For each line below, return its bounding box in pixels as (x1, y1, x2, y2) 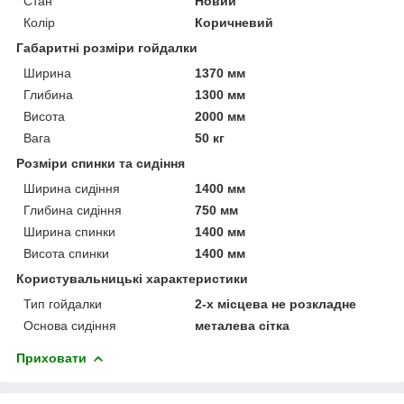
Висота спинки (23, 245, 109, 261)
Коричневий (195, 14, 274, 30)
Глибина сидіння (23, 202, 122, 217)
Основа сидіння (23, 317, 116, 333)
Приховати (16, 350, 87, 365)
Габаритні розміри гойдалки (16, 40, 197, 55)
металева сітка (195, 317, 290, 333)
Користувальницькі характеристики (16, 271, 248, 286)
